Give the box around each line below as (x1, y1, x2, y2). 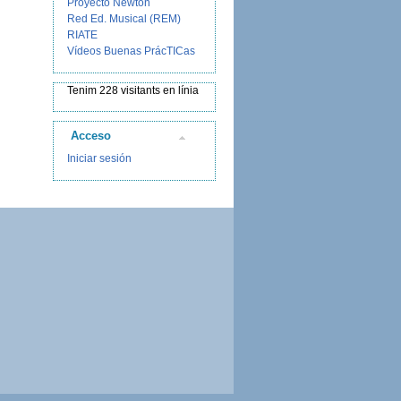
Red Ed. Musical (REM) (67, 13, 181, 25)
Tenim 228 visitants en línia (67, 84, 199, 97)
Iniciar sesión (67, 152, 132, 165)
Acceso (71, 129, 111, 142)
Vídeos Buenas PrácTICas (67, 45, 195, 57)
